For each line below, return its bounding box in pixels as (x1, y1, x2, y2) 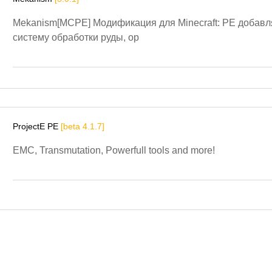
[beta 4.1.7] (61, 121, 104, 132)
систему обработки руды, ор (13, 32, 139, 43)
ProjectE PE (13, 121, 61, 132)
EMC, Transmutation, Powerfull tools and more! (13, 145, 215, 156)
